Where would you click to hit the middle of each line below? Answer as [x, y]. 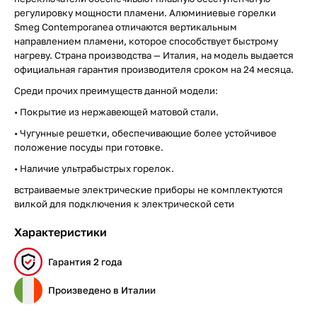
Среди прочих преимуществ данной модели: [116, 91]
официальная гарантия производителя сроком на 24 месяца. [154, 69]
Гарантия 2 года [85, 262]
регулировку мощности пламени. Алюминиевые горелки [145, 13]
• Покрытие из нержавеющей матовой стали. [116, 112]
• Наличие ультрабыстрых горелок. [94, 168]
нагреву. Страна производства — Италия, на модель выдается [154, 55]
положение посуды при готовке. [89, 147]
